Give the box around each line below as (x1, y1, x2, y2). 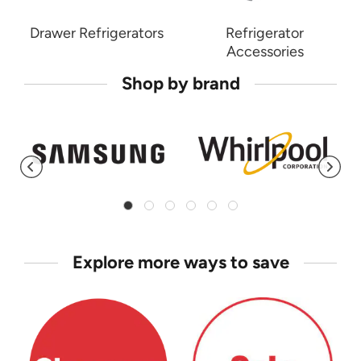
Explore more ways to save (72, 251, 289, 274)
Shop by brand (121, 73, 240, 95)
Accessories (226, 43, 304, 61)
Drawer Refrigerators (29, 24, 164, 43)
